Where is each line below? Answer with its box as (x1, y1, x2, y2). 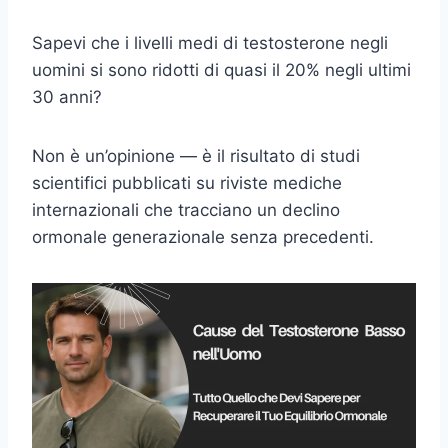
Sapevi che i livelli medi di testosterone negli (32, 32, 388, 53)
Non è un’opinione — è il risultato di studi (32, 145, 360, 166)
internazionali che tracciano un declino (32, 199, 340, 220)
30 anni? (32, 86, 102, 107)
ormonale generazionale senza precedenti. (32, 226, 374, 247)
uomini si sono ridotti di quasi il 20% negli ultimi (32, 59, 411, 80)
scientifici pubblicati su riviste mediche (32, 172, 342, 193)
